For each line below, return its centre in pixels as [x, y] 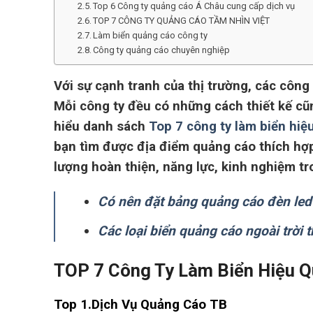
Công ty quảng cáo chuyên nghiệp [162, 50]
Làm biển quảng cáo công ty [151, 35]
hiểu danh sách [101, 126]
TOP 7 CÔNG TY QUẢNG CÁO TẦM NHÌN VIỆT [182, 20]
